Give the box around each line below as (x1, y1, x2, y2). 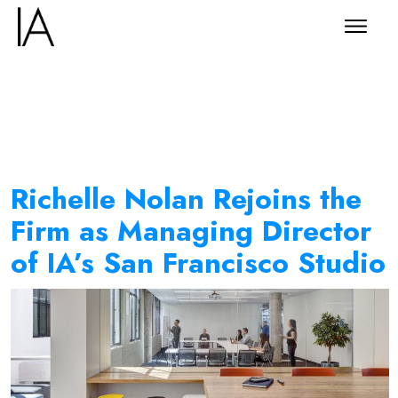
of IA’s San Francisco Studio (11, 243, 386, 283)
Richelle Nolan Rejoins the (11, 179, 362, 219)
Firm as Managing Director (11, 211, 372, 251)
